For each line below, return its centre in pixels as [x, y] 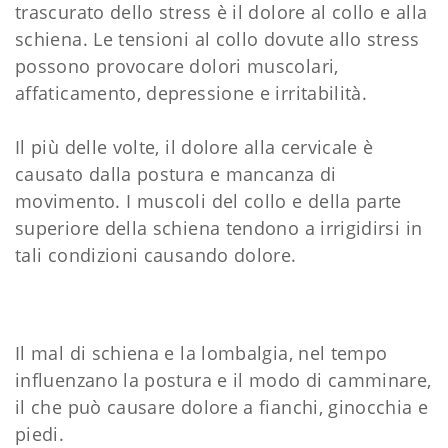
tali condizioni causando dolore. [156, 254]
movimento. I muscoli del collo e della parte [208, 200]
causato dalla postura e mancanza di [176, 173]
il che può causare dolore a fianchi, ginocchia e [222, 406]
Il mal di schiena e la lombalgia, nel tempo [201, 352]
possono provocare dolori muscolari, [177, 65]
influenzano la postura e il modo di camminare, [223, 379]
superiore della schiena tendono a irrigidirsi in [219, 227]
